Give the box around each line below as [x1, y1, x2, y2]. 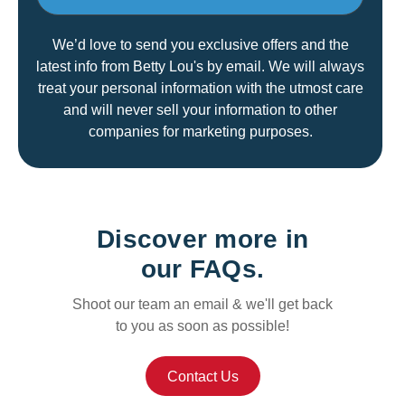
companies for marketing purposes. [88, 123, 313, 140]
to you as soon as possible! [116, 318, 289, 334]
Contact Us [166, 368, 239, 385]
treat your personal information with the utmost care [37, 80, 363, 97]
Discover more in [97, 225, 308, 254]
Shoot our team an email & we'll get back [72, 297, 333, 313]
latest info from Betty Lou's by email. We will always [36, 58, 365, 75]
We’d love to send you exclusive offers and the [52, 36, 349, 53]
